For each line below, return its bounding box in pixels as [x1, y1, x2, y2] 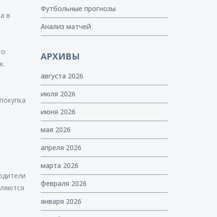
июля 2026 [40, 89, 76, 98]
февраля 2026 [40, 179, 87, 188]
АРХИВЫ [40, 50, 80, 62]
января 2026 [40, 197, 81, 206]
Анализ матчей [40, 22, 91, 31]
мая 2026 [40, 125, 71, 134]
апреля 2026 [40, 143, 81, 152]
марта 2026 [40, 161, 78, 170]
